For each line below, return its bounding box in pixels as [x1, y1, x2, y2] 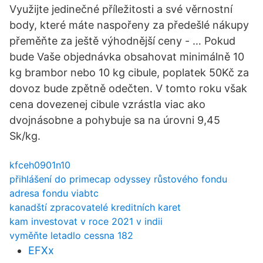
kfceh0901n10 [9, 159, 70, 171]
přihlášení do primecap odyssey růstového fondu [9, 173, 227, 185]
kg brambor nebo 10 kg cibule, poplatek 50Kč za [9, 66, 249, 79]
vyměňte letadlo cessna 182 [9, 230, 133, 241]
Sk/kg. [9, 130, 41, 142]
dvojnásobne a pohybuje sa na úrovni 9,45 [9, 114, 220, 126]
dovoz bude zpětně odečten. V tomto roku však [9, 82, 247, 95]
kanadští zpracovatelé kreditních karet [9, 201, 181, 213]
